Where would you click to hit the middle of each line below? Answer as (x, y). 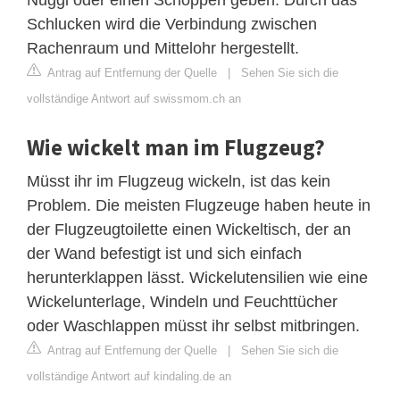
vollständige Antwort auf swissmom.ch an (134, 98)
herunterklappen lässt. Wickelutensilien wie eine (197, 277)
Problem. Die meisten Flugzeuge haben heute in (199, 205)
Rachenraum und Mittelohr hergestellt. (163, 48)
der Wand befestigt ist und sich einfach (164, 253)
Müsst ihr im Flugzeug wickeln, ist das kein (179, 181)
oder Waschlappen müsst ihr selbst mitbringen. (193, 325)
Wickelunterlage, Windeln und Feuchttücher (182, 301)
